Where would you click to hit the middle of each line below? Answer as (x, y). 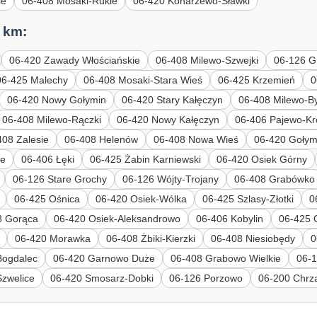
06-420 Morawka (53, 238)
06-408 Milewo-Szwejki (207, 60)
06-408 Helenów (102, 139)
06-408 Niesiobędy (253, 238)
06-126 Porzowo (206, 278)
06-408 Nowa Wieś (196, 139)
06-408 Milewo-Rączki (52, 119)
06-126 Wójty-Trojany (171, 179)
